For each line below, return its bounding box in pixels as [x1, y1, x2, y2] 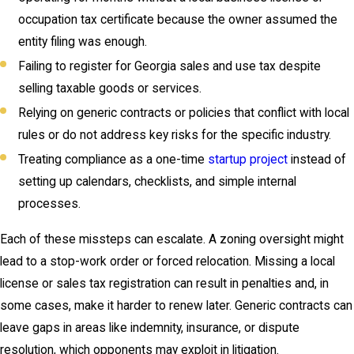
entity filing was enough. [18, 34, 148, 49]
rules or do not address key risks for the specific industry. [18, 127, 332, 142]
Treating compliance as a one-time [18, 153, 209, 168]
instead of [288, 153, 347, 168]
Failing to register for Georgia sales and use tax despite [18, 58, 322, 73]
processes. [18, 197, 81, 212]
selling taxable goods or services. [18, 81, 202, 96]
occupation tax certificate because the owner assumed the [18, 12, 338, 27]
